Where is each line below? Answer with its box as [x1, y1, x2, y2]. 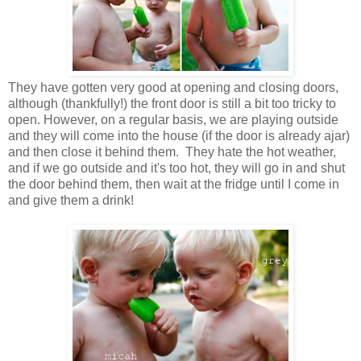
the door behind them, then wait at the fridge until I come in [8, 176, 339, 191]
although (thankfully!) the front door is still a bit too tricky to [8, 96, 336, 110]
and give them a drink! [8, 193, 134, 207]
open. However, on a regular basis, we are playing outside [8, 112, 338, 127]
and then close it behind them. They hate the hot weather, [8, 144, 336, 159]
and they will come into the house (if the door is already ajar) [8, 128, 350, 143]
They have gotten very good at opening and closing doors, [8, 80, 338, 94]
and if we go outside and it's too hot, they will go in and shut [8, 160, 345, 175]
